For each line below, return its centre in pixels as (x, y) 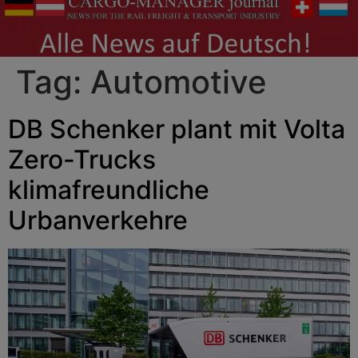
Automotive (179, 82)
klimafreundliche (109, 189)
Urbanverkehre (98, 220)
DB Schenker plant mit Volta (177, 129)
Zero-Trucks (82, 159)
